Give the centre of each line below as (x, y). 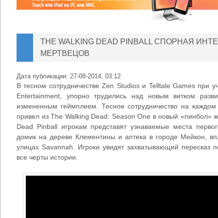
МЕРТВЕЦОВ (65, 53)
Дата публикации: (43, 76)
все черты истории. (47, 157)
